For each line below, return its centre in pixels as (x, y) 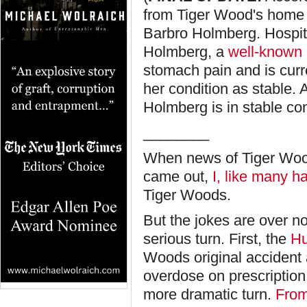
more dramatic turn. (209, 294)
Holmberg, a (186, 52)
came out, (176, 176)
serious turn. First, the (217, 239)
